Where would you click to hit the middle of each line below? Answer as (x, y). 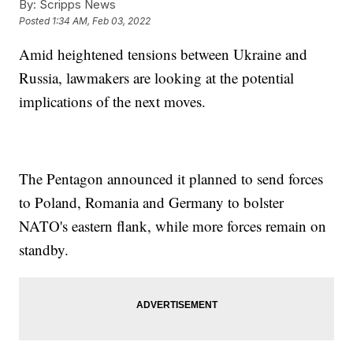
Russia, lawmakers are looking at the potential (157, 77)
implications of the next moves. (115, 101)
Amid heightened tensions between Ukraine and (163, 54)
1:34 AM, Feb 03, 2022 (102, 21)
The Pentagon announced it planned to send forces (171, 178)
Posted (36, 21)
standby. (46, 249)
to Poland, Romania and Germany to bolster (152, 202)
